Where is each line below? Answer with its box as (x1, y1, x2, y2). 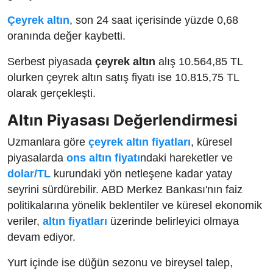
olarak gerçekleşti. (7, 87, 96, 99)
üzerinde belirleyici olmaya (107, 214, 239, 227)
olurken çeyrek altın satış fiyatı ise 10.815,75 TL (7, 71, 239, 83)
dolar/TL (7, 167, 51, 180)
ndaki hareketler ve (140, 151, 233, 164)
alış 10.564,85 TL (155, 55, 243, 68)
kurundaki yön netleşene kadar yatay (51, 167, 232, 180)
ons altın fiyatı (66, 151, 140, 164)
